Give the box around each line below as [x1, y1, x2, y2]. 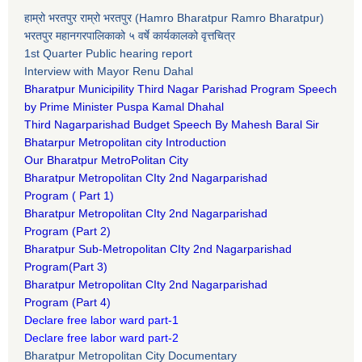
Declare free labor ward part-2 [24, 330, 179, 344]
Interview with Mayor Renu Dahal [24, 64, 193, 78]
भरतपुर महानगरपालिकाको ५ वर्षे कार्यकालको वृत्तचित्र [24, 28, 238, 42]
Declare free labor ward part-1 [24, 313, 179, 326]
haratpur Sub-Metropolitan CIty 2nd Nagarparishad [32, 242, 292, 255]
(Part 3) [69, 259, 107, 273]
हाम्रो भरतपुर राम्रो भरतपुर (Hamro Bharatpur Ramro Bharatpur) [24, 11, 324, 24]
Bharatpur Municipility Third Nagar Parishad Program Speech [24, 82, 337, 95]
